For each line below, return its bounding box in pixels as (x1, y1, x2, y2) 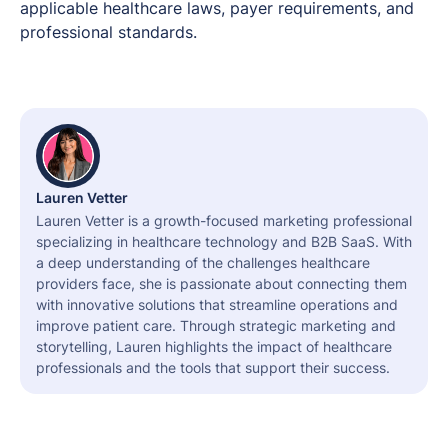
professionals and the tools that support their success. (36, 358, 390, 376)
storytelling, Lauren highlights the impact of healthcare (36, 337, 392, 355)
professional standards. (20, 21, 197, 42)
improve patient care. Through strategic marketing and (36, 316, 396, 334)
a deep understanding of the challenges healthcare (36, 253, 370, 271)
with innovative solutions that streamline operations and (36, 295, 398, 313)
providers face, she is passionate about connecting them (36, 274, 407, 292)
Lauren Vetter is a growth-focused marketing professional (36, 211, 412, 229)
